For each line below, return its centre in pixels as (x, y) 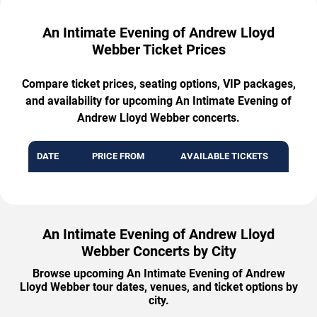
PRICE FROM (118, 156)
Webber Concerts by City (158, 251)
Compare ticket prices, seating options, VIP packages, (158, 83)
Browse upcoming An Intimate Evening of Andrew (158, 273)
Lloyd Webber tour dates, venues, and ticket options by (158, 287)
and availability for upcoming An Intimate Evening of (158, 100)
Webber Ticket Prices (158, 49)
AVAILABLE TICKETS (224, 156)
